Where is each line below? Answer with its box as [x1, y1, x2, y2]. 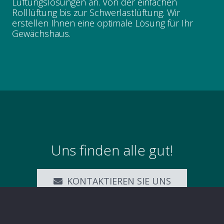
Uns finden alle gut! [51, 140, 173, 160]
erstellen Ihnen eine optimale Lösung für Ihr [12, 16, 193, 29]
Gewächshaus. [12, 27, 70, 39]
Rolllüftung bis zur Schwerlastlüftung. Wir [12, 6, 180, 18]
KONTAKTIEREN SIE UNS [66, 175, 171, 187]
